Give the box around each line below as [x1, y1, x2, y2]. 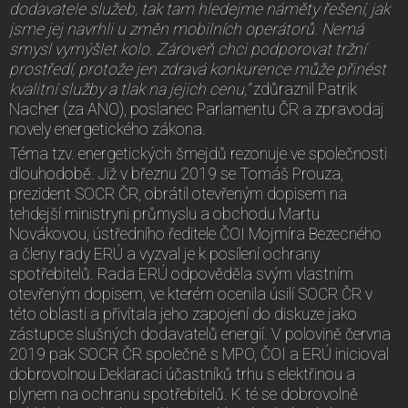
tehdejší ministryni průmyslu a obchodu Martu [9, 204, 320, 223]
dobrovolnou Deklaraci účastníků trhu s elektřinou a [9, 364, 355, 383]
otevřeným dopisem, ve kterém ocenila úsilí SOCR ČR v [9, 284, 372, 303]
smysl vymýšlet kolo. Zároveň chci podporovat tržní [9, 39, 365, 58]
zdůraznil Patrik [250, 79, 357, 98]
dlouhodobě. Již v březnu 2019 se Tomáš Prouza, [9, 164, 343, 183]
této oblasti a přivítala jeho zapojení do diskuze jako [9, 304, 357, 323]
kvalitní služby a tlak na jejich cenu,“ [9, 79, 250, 98]
